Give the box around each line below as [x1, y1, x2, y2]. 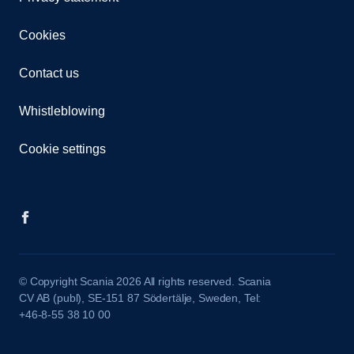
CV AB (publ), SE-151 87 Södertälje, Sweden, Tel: [19, 292, 262, 305]
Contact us [19, 66, 79, 81]
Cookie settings [19, 142, 106, 156]
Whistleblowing [19, 104, 105, 119]
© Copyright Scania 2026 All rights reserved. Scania [19, 275, 271, 288]
